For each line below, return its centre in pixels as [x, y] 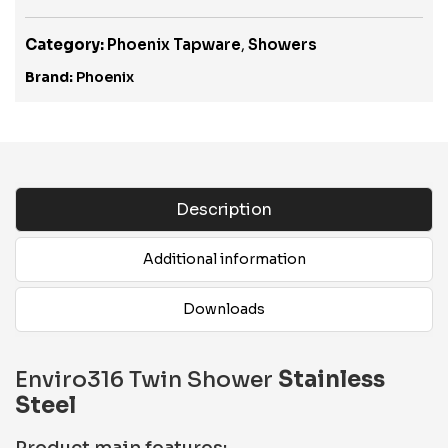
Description [224, 209]
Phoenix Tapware [174, 44]
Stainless [331, 379]
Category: [64, 44]
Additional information [224, 259]
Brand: [49, 77]
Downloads [224, 309]
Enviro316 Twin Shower [146, 379]
